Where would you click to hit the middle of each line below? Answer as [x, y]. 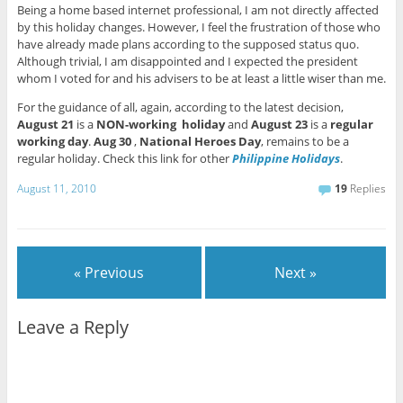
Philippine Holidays [286, 158]
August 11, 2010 [56, 189]
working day [52, 141]
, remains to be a [304, 141]
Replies [367, 189]
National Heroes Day [200, 141]
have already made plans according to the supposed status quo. [188, 44]
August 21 [45, 124]
